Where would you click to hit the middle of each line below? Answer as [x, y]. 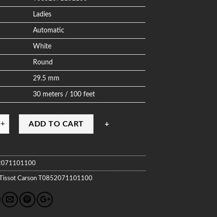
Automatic [49, 30]
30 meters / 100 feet [64, 94]
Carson [27, 178]
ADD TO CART [56, 124]
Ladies [42, 14]
